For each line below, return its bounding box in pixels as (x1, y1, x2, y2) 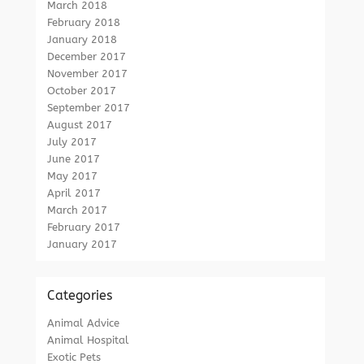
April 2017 (47, 187, 102, 199)
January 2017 (47, 238, 118, 250)
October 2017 (47, 84, 117, 97)
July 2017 (47, 136, 97, 148)
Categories (47, 288, 113, 303)
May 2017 (47, 170, 98, 182)
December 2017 (47, 50, 127, 63)
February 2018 (47, 16, 121, 28)
